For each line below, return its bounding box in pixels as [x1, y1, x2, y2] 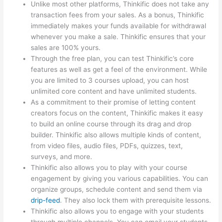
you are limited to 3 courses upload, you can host [31, 76, 189, 84]
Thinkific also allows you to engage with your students [31, 207, 204, 215]
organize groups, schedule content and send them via [31, 185, 203, 193]
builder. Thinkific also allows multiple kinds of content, [31, 130, 202, 139]
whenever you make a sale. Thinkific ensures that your [31, 32, 206, 41]
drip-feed [31, 196, 60, 204]
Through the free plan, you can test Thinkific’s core [31, 54, 194, 62]
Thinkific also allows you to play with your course [31, 163, 188, 171]
